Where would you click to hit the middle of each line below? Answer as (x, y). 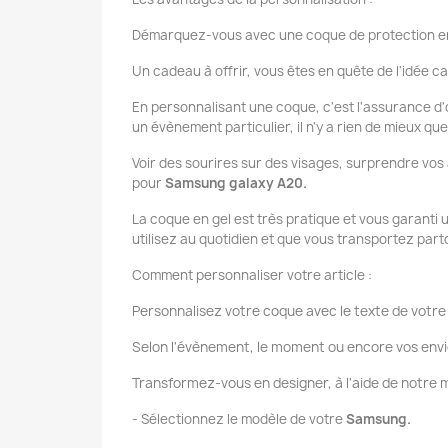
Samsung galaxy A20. (236, 183)
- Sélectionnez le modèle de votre (239, 419)
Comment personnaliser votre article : (252, 275)
